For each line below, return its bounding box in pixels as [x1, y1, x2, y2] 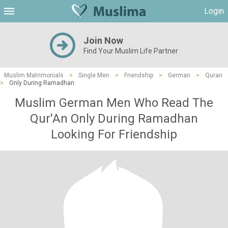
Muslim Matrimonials [4, 72, 64, 79]
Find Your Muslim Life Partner [83, 47, 178, 55]
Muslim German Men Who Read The [15, 96, 213, 110]
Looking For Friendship [51, 127, 177, 141]
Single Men [78, 72, 109, 79]
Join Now [83, 35, 123, 46]
